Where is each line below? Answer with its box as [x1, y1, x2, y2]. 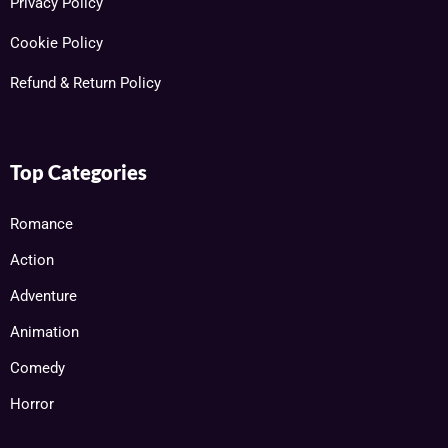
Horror [10, 395, 54, 414]
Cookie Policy [10, 34, 103, 53]
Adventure [10, 287, 77, 306]
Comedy [10, 359, 65, 378]
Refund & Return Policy [10, 74, 161, 93]
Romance [10, 215, 73, 234]
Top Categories [10, 160, 147, 185]
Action [10, 251, 54, 270]
